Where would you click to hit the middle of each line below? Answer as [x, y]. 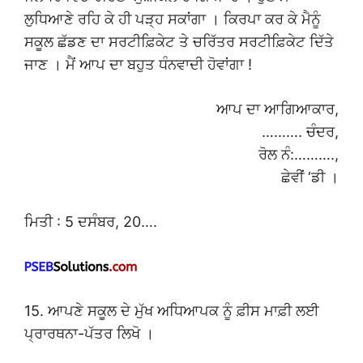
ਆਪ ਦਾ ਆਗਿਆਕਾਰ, [278, 109]
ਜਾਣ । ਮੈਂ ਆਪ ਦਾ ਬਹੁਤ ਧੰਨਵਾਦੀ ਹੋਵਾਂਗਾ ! [138, 65]
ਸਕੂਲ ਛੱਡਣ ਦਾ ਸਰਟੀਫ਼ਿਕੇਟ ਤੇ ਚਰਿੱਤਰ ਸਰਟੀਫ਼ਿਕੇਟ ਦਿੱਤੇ [179, 42]
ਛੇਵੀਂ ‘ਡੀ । [310, 177]
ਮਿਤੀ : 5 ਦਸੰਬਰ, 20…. [91, 222]
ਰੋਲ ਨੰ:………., [299, 155]
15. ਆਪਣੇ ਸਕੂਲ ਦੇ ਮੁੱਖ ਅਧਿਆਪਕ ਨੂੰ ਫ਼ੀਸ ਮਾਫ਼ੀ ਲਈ [172, 311]
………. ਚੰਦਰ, [300, 132]
